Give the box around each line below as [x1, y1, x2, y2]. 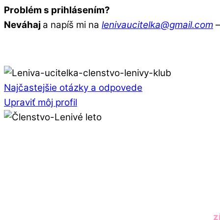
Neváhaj [4, 19, 43, 30]
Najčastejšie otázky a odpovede [4, 82, 142, 93]
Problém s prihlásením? [4, 4, 110, 16]
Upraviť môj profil [4, 96, 77, 108]
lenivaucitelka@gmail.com [102, 19, 213, 30]
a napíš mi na [43, 19, 102, 30]
